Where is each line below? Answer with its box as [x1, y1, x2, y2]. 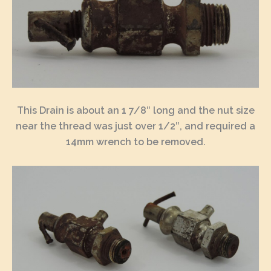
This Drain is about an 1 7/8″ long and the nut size [16, 105, 255, 117]
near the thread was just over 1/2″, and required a [16, 120, 255, 132]
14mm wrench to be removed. [65, 136, 206, 148]
